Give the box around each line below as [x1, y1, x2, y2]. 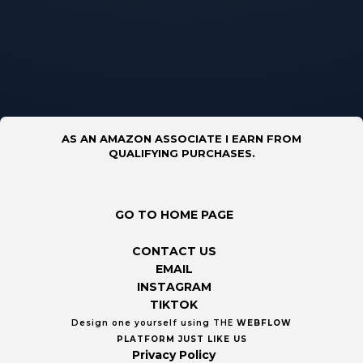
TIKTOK [150, 297, 198, 312]
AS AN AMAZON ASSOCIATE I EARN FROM [62, 132, 301, 145]
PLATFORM [116, 334, 175, 344]
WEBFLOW [237, 318, 292, 328]
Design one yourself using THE [71, 318, 237, 328]
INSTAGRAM [136, 280, 211, 294]
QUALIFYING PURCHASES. [108, 147, 255, 160]
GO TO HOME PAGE [114, 207, 233, 222]
